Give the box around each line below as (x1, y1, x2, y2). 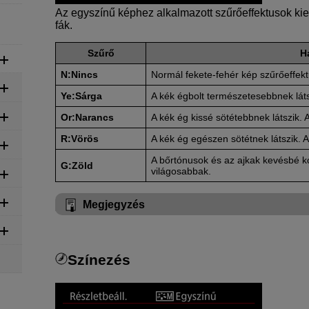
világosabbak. (151, 165, 212, 177)
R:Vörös (61, 132, 99, 144)
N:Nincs (61, 68, 99, 80)
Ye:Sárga (61, 90, 103, 101)
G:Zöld (61, 159, 94, 171)
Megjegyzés (83, 198, 145, 210)
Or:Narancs (61, 111, 114, 123)
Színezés (68, 251, 130, 268)
